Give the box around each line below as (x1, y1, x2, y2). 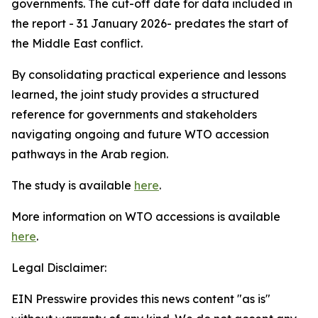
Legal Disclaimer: (11, 261, 106, 275)
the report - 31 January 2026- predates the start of (11, 16, 288, 31)
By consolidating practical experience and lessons (11, 67, 286, 82)
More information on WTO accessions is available (11, 209, 280, 224)
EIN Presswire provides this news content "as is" (11, 292, 270, 306)
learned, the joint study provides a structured (11, 87, 259, 102)
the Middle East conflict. (11, 36, 143, 50)
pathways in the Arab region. (11, 147, 168, 161)
